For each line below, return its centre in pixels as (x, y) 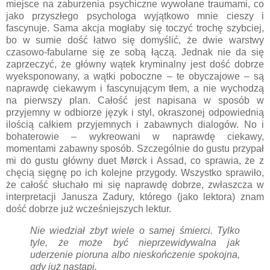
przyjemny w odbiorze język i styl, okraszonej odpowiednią (135, 113)
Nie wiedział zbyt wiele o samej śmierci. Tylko (135, 231)
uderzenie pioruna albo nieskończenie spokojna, (135, 255)
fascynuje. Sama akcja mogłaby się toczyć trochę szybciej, (135, 28)
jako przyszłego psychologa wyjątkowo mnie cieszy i (135, 16)
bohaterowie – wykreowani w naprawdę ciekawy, (135, 137)
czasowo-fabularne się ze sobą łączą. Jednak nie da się (135, 52)
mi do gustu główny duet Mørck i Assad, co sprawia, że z (135, 161)
